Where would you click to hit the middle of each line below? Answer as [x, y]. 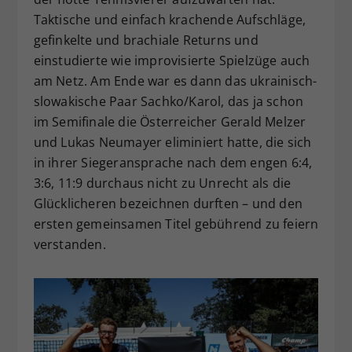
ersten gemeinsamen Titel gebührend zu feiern [176, 224]
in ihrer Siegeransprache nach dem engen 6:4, [173, 162]
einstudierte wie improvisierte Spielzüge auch [172, 60]
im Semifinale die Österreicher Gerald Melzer [170, 121]
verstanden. [70, 244]
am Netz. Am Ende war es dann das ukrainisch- [175, 81]
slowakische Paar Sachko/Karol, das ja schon [169, 101]
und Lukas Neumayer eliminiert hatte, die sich [172, 142]
